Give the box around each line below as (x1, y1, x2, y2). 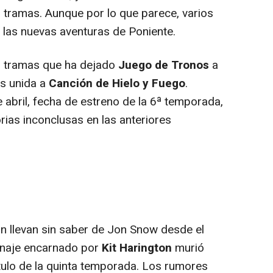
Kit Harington (102, 239, 172, 257)
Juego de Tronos (118, 57, 209, 74)
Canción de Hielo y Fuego (49, 75, 185, 93)
